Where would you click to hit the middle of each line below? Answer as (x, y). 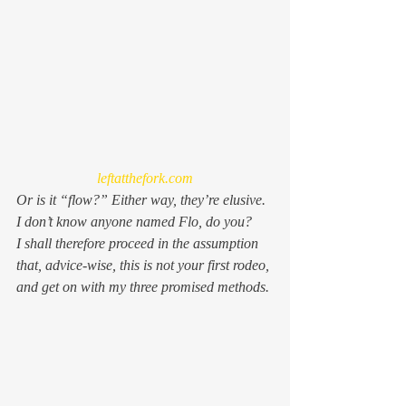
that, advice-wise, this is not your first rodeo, (145, 265)
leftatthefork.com (145, 178)
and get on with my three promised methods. (143, 286)
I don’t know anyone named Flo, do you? (134, 221)
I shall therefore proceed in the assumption (139, 243)
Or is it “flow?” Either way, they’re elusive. (143, 199)
